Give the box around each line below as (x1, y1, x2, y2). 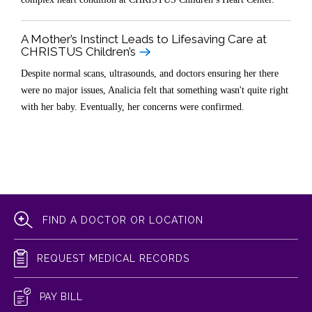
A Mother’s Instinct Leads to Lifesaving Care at (21, 32, 267, 47)
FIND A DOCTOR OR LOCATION (42, 214, 203, 226)
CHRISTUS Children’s (21, 45, 136, 59)
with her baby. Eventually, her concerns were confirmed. (21, 102, 244, 113)
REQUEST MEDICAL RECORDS (37, 253, 189, 265)
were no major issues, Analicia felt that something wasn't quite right (21, 85, 288, 96)
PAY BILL (39, 291, 84, 303)
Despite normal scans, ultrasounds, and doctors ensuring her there (21, 68, 279, 79)
